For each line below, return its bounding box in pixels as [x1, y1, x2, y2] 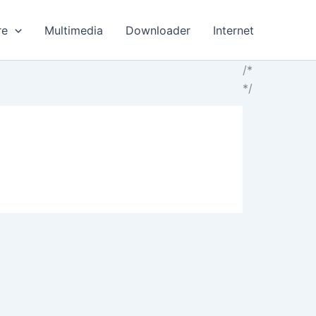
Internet [213, 23, 254, 37]
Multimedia [44, 23, 103, 37]
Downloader [126, 23, 190, 37]
